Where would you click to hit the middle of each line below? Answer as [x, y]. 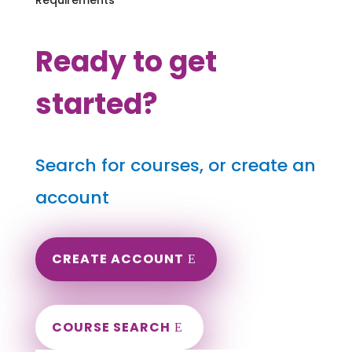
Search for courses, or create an [175, 165]
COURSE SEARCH [111, 328]
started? [96, 104]
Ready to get [126, 61]
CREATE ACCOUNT [117, 259]
